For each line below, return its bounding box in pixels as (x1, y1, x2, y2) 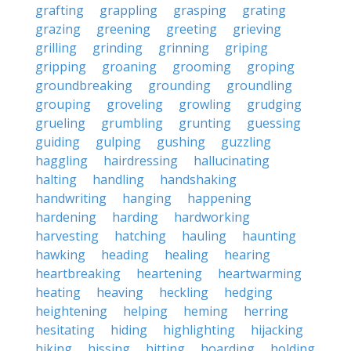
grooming (172, 58, 231, 75)
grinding (92, 39, 143, 56)
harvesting (35, 227, 99, 244)
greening (96, 20, 150, 38)
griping (225, 39, 268, 56)
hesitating (35, 321, 95, 338)
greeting (166, 20, 217, 38)
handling (92, 171, 144, 188)
